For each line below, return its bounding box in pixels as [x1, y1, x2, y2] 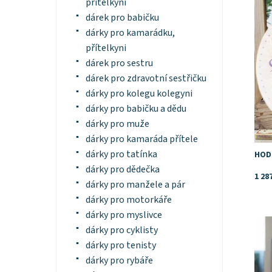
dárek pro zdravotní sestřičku [85, 72, 206, 86]
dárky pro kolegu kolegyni [85, 87, 192, 101]
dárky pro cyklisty [85, 223, 158, 237]
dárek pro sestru [85, 56, 153, 70]
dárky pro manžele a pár [85, 178, 185, 192]
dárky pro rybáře [85, 254, 153, 268]
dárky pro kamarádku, [85, 26, 175, 40]
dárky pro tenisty [85, 239, 156, 253]
